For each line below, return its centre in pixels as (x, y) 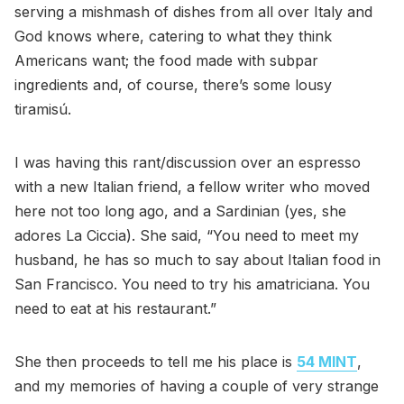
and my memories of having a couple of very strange (197, 386)
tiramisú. (43, 110)
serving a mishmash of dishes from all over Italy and (193, 12)
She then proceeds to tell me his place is (156, 362)
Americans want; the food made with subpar (166, 61)
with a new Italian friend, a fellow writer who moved (192, 187)
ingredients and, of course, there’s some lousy (173, 85)
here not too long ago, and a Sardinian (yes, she (180, 211)
